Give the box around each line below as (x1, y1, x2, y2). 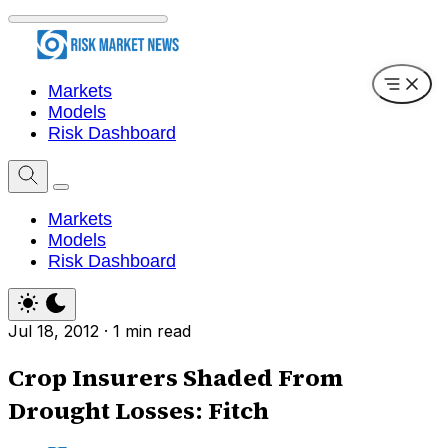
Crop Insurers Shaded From (8, 361, 343, 395)
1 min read (113, 321, 191, 342)
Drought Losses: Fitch (8, 394, 269, 428)
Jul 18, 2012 (8, 321, 99, 342)
